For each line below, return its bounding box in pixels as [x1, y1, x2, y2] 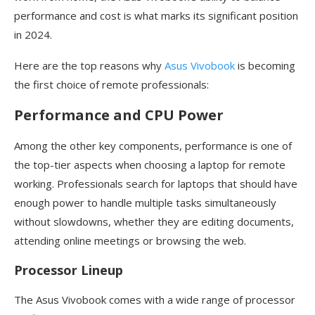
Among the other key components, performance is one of [14, 139, 292, 153]
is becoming [235, 58, 295, 73]
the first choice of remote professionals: [14, 77, 209, 92]
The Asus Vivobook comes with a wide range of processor [14, 292, 295, 307]
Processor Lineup [14, 262, 123, 279]
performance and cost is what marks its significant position [14, 8, 298, 23]
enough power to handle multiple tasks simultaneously [14, 195, 276, 210]
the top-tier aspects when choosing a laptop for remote [14, 157, 285, 172]
